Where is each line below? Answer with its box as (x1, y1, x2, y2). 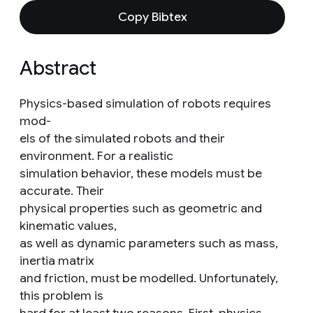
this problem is (20, 288, 103, 303)
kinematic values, (20, 218, 117, 233)
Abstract (20, 56, 96, 80)
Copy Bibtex (117, 9, 187, 24)
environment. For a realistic (20, 148, 173, 163)
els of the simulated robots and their (20, 131, 225, 146)
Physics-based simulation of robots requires (20, 96, 271, 111)
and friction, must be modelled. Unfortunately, (20, 270, 278, 286)
